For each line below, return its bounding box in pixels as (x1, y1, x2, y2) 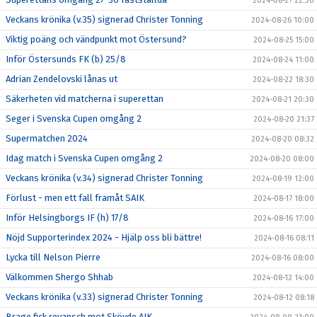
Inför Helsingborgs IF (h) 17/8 (6, 212, 129, 224)
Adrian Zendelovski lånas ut (6, 74, 117, 85)
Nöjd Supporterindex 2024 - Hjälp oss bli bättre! (6, 232, 202, 243)
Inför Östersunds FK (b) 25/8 (6, 54, 126, 65)
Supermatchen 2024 (6, 133, 88, 144)
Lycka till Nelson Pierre (6, 252, 100, 263)
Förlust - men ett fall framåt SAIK (6, 192, 144, 204)
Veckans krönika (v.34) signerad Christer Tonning (6, 173, 203, 184)
